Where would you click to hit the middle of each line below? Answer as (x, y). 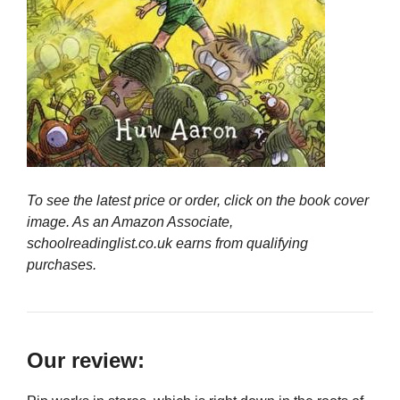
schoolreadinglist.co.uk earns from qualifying (167, 244)
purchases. (62, 265)
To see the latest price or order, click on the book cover (198, 201)
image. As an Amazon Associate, (130, 222)
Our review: (86, 361)
